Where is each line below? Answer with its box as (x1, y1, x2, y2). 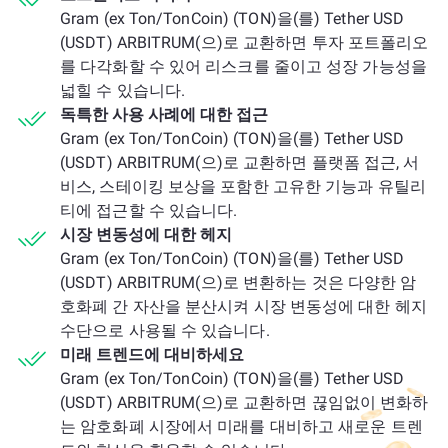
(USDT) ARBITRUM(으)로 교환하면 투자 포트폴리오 (60, 33, 429, 52)
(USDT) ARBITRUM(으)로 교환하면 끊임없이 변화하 (60, 393, 429, 412)
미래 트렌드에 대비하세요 (60, 345, 244, 364)
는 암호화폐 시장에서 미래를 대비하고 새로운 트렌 (60, 417, 423, 436)
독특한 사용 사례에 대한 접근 (60, 105, 268, 124)
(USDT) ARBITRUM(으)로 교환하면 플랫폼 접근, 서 (60, 153, 420, 172)
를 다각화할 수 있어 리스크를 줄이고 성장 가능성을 (60, 57, 427, 76)
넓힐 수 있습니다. (60, 81, 185, 100)
